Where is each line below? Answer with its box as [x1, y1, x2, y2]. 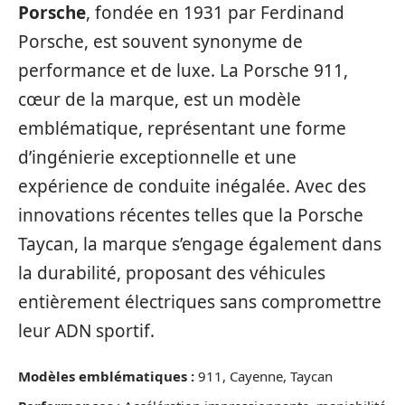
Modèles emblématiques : [18, 367, 194, 386]
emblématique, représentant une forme [18, 116, 346, 140]
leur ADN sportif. [18, 318, 155, 343]
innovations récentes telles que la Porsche [18, 202, 363, 227]
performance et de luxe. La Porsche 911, [18, 58, 348, 82]
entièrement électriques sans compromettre [18, 289, 381, 314]
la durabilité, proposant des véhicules [18, 260, 325, 285]
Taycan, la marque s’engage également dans [18, 231, 381, 256]
